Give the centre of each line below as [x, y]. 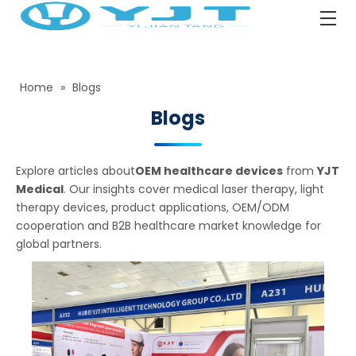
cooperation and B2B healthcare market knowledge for [168, 226]
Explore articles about [75, 171]
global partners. [59, 244]
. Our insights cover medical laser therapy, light [194, 189]
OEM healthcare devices [209, 171]
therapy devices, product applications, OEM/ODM [153, 207]
